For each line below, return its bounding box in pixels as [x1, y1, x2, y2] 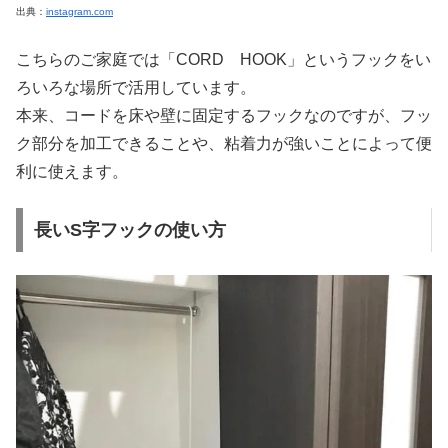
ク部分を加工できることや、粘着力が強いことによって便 [16, 134, 432, 152]
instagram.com [46, 5, 113, 17]
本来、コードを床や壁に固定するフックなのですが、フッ [16, 106, 432, 124]
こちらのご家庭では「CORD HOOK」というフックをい [16, 50, 431, 68]
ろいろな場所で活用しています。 [16, 78, 256, 96]
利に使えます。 [16, 162, 128, 180]
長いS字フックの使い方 [33, 220, 226, 241]
